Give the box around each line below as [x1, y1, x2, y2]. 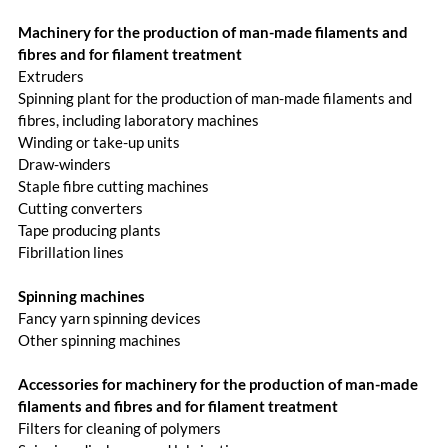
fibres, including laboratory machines [17, 110, 259, 129]
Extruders [17, 66, 84, 85]
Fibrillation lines [17, 242, 124, 261]
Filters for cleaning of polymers [17, 418, 221, 437]
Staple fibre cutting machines [17, 176, 209, 195]
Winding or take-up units [17, 132, 180, 151]
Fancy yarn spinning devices [17, 308, 201, 327]
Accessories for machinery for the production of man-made [17, 374, 418, 393]
